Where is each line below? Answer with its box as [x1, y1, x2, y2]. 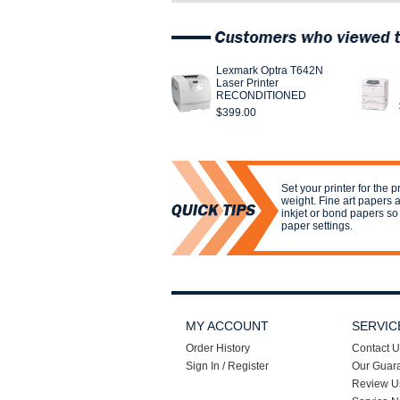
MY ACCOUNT [186, 319, 269, 333]
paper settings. [281, 220, 353, 232]
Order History [186, 342, 250, 354]
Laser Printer [216, 77, 279, 89]
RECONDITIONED [216, 89, 306, 102]
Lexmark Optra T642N [216, 64, 323, 77]
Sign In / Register [186, 360, 269, 372]
